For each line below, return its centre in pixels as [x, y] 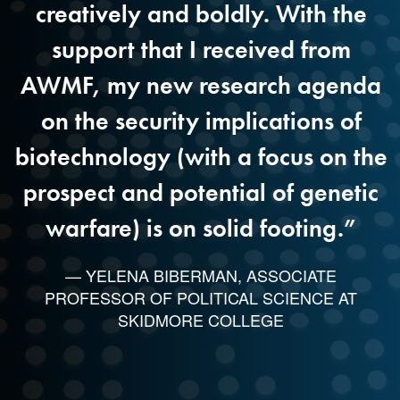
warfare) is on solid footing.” [200, 228]
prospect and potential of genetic [200, 192]
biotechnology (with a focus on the [200, 156]
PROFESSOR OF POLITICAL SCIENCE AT [200, 297]
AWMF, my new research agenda [200, 85]
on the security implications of [200, 121]
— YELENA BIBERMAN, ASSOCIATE [200, 275]
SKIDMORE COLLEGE [200, 319]
